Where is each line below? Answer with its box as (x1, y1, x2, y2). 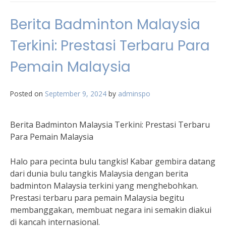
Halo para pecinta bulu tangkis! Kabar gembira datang (10, 156, 215, 167)
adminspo (118, 89, 150, 98)
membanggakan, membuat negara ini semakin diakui (10, 204, 211, 215)
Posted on (10, 89, 45, 98)
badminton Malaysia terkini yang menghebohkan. (10, 180, 198, 191)
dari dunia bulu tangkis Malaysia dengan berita (10, 168, 188, 179)
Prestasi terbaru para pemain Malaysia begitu (10, 192, 184, 203)
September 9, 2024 (45, 89, 106, 98)
